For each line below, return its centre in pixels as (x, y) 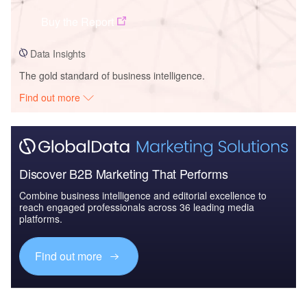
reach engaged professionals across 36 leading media (137, 207)
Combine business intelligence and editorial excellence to (143, 195)
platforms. (41, 219)
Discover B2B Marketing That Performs (124, 173)
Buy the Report (77, 21)
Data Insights (57, 53)
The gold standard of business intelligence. (112, 75)
